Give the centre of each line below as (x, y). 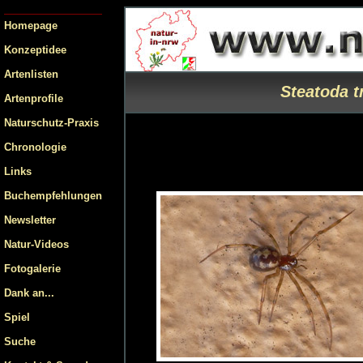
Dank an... (29, 293)
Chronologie (35, 147)
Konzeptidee (35, 50)
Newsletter (30, 220)
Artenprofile (34, 98)
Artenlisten (31, 74)
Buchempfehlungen (53, 196)
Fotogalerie (32, 269)
